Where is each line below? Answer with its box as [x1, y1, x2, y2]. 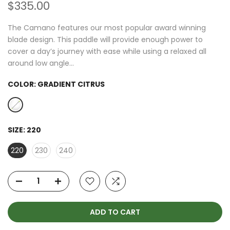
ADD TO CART [90, 206, 140, 217]
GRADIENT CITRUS [37, 79, 105, 89]
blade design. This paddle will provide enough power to [8, 34, 203, 45]
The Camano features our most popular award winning [8, 22, 206, 33]
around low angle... [8, 57, 74, 68]
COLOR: [8, 79, 37, 89]
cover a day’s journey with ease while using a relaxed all [8, 46, 206, 56]
